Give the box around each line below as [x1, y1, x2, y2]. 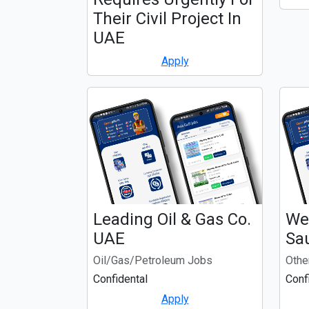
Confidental [93, 272, 148, 286]
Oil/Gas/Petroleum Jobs [93, 253, 212, 267]
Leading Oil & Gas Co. [93, 209, 251, 229]
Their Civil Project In [93, 9, 241, 29]
